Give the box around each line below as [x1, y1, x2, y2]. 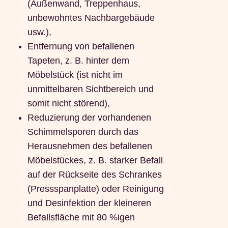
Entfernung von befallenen [27, 41, 134, 51]
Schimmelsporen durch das [27, 126, 138, 137]
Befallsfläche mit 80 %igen [27, 212, 135, 222]
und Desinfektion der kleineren [27, 197, 151, 208]
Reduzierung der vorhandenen [27, 112, 151, 123]
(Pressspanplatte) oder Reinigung [27, 183, 164, 194]
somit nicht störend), [27, 98, 110, 108]
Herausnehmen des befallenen [27, 140, 152, 151]
